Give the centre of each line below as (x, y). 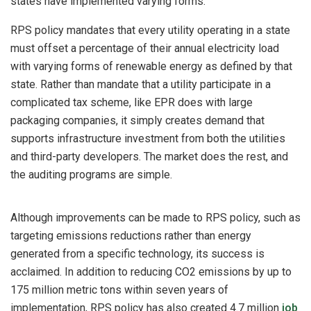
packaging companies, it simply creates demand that (137, 121)
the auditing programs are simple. (93, 175)
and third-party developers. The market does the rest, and (149, 157)
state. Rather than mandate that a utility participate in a (141, 85)
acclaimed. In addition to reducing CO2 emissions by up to (151, 272)
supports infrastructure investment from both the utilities (148, 139)
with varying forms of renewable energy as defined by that (151, 67)
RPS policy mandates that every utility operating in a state (150, 31)
